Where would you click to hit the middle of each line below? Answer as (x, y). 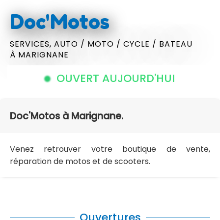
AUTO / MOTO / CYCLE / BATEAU (123, 44)
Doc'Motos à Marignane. (67, 116)
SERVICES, (32, 44)
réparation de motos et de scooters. (80, 162)
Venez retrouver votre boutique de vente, (110, 149)
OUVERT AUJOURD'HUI (115, 79)
